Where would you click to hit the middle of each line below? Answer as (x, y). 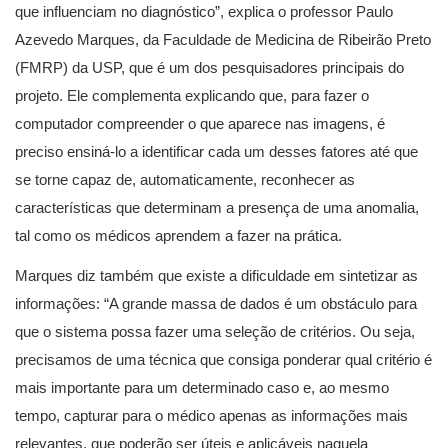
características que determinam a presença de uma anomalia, (217, 208)
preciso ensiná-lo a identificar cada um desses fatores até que (216, 152)
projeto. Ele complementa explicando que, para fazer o (192, 96)
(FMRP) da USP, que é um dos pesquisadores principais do (209, 68)
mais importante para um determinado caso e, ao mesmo (202, 388)
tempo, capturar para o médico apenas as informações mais (211, 416)
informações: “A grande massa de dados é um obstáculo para (216, 304)
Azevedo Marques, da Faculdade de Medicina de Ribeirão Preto (223, 40)
